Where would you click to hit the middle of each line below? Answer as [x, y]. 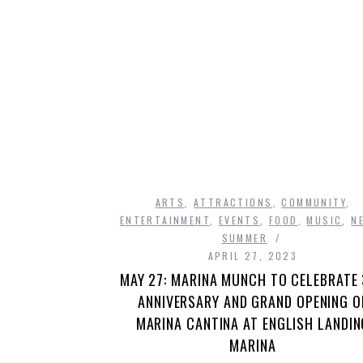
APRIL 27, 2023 [253, 256]
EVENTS [239, 220]
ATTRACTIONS [233, 203]
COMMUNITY [314, 203]
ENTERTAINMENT [164, 220]
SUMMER [244, 238]
